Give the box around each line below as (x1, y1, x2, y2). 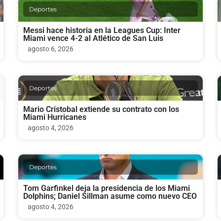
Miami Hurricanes (23, 112, 87, 122)
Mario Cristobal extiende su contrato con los (23, 104, 180, 114)
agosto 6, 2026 (28, 44, 74, 53)
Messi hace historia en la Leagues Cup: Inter (23, 25, 181, 35)
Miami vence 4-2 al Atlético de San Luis (23, 33, 164, 43)
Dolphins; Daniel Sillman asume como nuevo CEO (23, 191, 197, 201)
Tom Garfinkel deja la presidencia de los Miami (23, 183, 190, 193)
